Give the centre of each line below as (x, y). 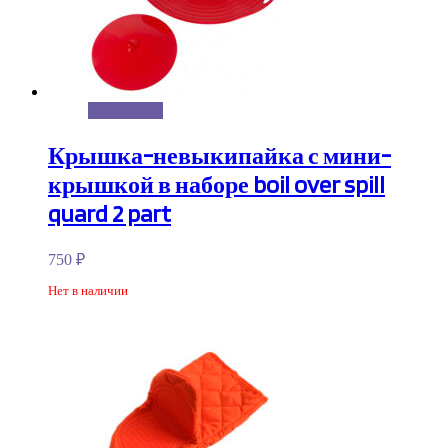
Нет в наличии (88, 290)
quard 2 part (109, 214)
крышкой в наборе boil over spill (216, 185)
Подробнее (125, 111)
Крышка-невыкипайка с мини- (219, 156)
